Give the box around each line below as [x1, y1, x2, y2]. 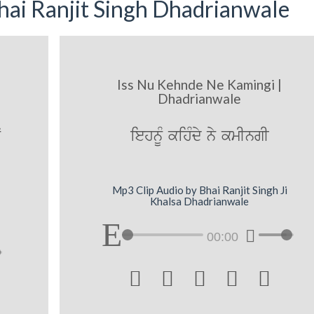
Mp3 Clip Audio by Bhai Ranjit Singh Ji [111, 183, 287, 196]
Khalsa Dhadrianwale [150, 194, 250, 207]
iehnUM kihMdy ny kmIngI [130, 125, 269, 148]
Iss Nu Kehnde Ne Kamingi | [117, 76, 282, 93]
